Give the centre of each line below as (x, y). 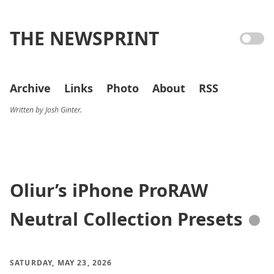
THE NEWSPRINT (84, 38)
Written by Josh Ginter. (46, 110)
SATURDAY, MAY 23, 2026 (61, 263)
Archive (30, 88)
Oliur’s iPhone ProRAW (109, 190)
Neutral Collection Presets (126, 219)
